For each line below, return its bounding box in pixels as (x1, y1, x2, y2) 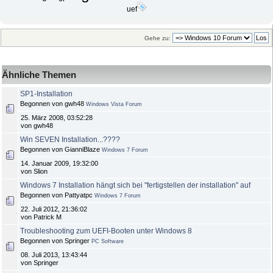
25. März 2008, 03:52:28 (21, 114, 93, 122)
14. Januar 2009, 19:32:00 (21, 160, 98, 168)
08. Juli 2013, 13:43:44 (21, 251, 87, 259)
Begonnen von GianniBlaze (20, 146, 102, 154)
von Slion (21, 168, 48, 175)
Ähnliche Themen (2, 69, 76, 80)
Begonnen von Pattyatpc (20, 191, 94, 199)
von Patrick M (21, 213, 62, 221)
